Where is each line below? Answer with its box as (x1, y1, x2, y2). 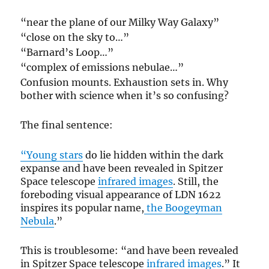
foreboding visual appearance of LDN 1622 (20, 188, 222, 201)
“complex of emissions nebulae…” (20, 61, 187, 73)
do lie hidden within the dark (83, 148, 224, 161)
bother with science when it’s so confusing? (20, 89, 232, 101)
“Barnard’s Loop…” (20, 46, 116, 58)
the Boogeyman (144, 201, 223, 214)
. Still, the (173, 175, 219, 187)
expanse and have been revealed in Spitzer (20, 162, 223, 174)
